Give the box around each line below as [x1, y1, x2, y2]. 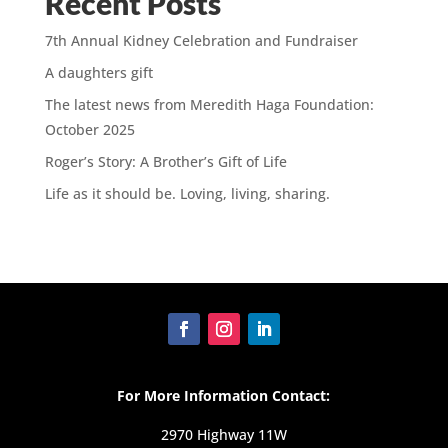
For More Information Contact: [117, 386, 331, 406]
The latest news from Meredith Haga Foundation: [44, 95, 374, 115]
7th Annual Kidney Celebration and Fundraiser [44, 31, 358, 51]
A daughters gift [44, 63, 153, 83]
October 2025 [44, 120, 135, 140]
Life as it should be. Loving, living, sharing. [44, 184, 330, 204]
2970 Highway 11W [160, 425, 287, 445]
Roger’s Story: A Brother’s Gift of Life [44, 152, 287, 172]
